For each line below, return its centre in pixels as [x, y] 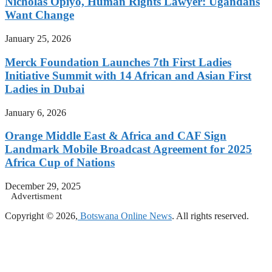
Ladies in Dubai [45, 89]
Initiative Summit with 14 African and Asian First [128, 75]
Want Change [39, 15]
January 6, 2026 [36, 112]
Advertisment [36, 196]
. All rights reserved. [210, 216]
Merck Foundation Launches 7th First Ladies [118, 62]
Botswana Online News [125, 216]
